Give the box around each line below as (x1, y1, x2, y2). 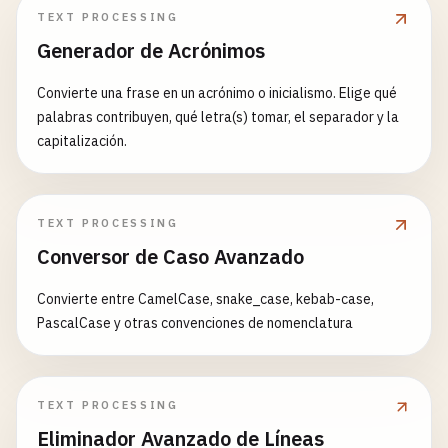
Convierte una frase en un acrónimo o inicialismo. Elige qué (37, 84, 397, 102)
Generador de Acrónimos (37, 37, 265, 64)
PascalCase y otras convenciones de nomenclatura (37, 314, 353, 332)
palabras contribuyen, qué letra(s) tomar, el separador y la (37, 108, 399, 126)
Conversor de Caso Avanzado (37, 243, 304, 270)
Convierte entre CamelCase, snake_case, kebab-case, (37, 290, 374, 308)
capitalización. (37, 132, 127, 150)
